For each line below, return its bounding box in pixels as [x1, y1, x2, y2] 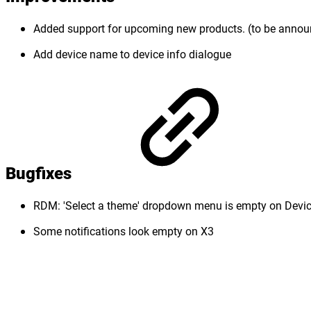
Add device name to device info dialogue [33, 47, 231, 62]
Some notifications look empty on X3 [33, 224, 214, 239]
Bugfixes [6, 162, 76, 185]
